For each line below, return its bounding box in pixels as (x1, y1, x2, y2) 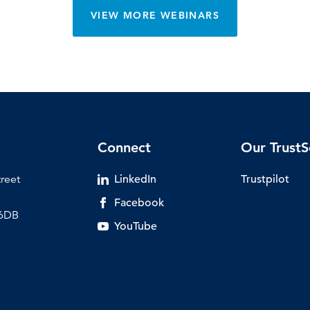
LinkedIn (113, 172, 156, 186)
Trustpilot (241, 172, 290, 186)
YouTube (113, 219, 157, 233)
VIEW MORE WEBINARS (90, 8, 220, 21)
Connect (97, 138, 151, 156)
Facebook (113, 195, 164, 210)
